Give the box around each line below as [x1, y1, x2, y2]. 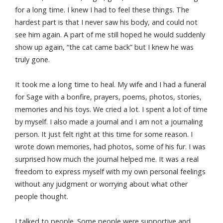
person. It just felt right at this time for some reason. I [15, 129, 193, 139]
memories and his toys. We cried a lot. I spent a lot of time [15, 105, 208, 114]
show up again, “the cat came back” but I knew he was [15, 42, 194, 52]
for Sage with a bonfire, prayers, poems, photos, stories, [15, 92, 202, 102]
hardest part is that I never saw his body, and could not [15, 17, 198, 27]
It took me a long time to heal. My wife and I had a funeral [15, 80, 206, 89]
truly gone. [15, 55, 50, 64]
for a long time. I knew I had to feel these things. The [15, 5, 189, 14]
